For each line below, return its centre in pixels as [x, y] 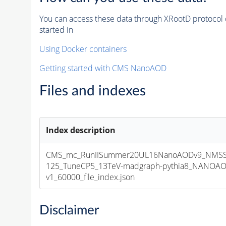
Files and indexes [92, 91]
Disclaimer [69, 210]
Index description [81, 130]
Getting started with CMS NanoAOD [103, 68]
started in [56, 30]
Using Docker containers [83, 49]
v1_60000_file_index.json [91, 177]
